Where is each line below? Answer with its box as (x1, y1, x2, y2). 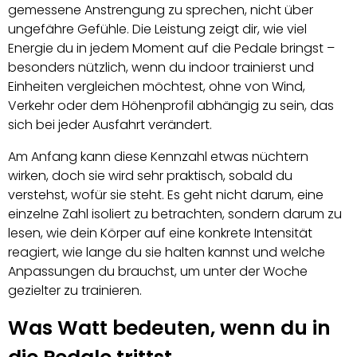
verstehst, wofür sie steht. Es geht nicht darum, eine (8, 186, 324, 205)
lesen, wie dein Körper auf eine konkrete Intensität (8, 224, 312, 243)
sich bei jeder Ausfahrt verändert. (8, 116, 212, 135)
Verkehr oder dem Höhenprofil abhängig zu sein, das (8, 96, 334, 116)
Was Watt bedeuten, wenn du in (8, 314, 331, 343)
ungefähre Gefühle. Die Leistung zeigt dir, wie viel (8, 20, 307, 39)
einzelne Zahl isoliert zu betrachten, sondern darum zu (8, 205, 342, 224)
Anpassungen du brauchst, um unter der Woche (8, 262, 308, 281)
